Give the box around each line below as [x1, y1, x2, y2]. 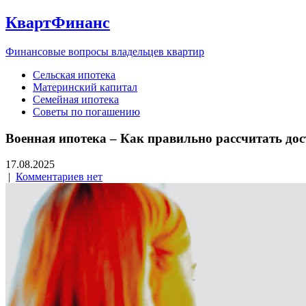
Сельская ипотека [33, 68, 115, 81]
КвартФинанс [5, 13, 110, 31]
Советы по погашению [33, 105, 140, 117]
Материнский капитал [33, 81, 137, 93]
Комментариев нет [16, 171, 102, 183]
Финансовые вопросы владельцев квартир [5, 45, 204, 57]
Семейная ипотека [33, 93, 119, 105]
